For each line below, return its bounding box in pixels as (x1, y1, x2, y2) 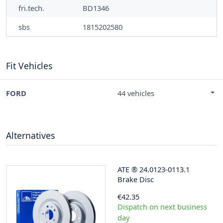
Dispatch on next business (117, 201, 207, 212)
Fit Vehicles (6, 59, 52, 72)
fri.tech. (18, 2, 44, 13)
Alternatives (6, 129, 55, 141)
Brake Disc (117, 174, 154, 184)
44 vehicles (117, 88, 154, 98)
